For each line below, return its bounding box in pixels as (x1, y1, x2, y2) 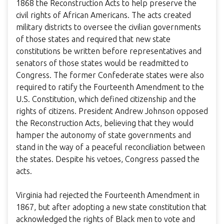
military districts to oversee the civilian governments (16, 22, 201, 31)
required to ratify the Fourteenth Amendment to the (16, 82, 204, 91)
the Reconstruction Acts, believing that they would (16, 118, 193, 127)
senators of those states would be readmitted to (16, 58, 188, 67)
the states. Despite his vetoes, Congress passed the (16, 154, 199, 163)
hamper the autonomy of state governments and (16, 130, 191, 139)
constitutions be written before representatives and (16, 46, 201, 55)
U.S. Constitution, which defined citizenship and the (16, 94, 196, 103)
